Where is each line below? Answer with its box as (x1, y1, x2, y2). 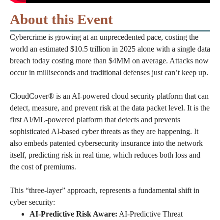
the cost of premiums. (10, 163, 76, 171)
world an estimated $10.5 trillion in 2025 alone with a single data (10, 45, 210, 54)
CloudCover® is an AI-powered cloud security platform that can (10, 92, 209, 101)
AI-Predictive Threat (117, 210, 183, 219)
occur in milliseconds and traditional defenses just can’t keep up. (10, 68, 208, 77)
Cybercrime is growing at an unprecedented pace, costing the (10, 33, 198, 42)
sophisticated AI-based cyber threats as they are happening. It (10, 127, 198, 136)
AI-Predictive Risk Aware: (29, 210, 117, 219)
